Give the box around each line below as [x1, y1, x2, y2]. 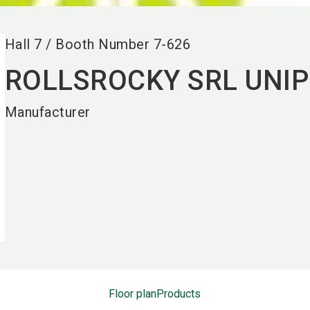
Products [156, 287, 201, 300]
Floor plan [109, 287, 157, 300]
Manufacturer [4, 104, 91, 120]
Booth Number [55, 36, 150, 53]
